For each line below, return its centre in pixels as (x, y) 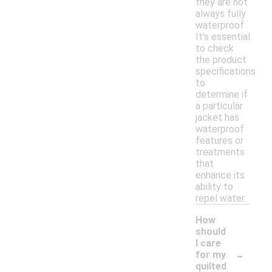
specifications (226, 72)
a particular (219, 106)
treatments (220, 152)
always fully (221, 14)
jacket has (217, 118)
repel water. (221, 199)
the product (221, 60)
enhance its (220, 175)
